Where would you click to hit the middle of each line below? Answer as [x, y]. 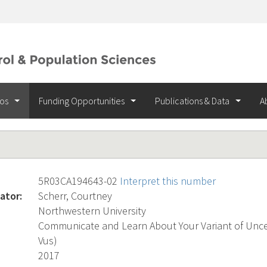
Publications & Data [193, 101]
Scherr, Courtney [75, 196]
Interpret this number [168, 181]
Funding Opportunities [83, 101]
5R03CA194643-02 [79, 181]
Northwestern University [92, 211]
